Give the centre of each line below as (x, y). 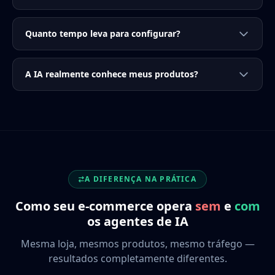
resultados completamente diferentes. (137, 258)
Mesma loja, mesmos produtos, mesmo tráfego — (137, 243)
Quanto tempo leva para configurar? (103, 33)
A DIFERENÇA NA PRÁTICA (141, 179)
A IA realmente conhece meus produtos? (112, 74)
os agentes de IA (137, 221)
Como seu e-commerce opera (105, 206)
